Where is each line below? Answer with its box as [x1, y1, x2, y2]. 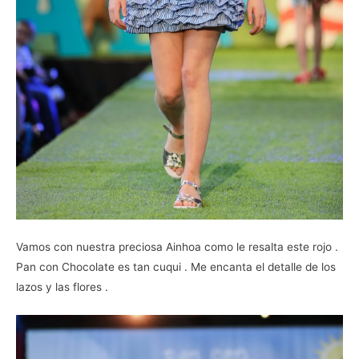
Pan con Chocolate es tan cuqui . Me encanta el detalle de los [16, 260, 336, 274]
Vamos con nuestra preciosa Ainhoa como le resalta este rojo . [16, 240, 338, 254]
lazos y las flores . [16, 280, 108, 294]
